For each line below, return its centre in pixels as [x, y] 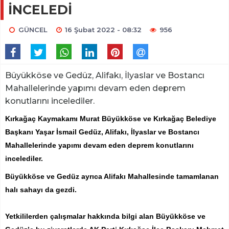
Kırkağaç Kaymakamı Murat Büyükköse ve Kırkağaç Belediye [111, 119]
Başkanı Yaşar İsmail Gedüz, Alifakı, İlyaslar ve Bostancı [102, 132]
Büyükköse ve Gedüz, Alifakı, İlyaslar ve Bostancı [105, 76]
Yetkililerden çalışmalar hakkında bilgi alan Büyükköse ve [105, 216]
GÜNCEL [33, 30]
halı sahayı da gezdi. [41, 190]
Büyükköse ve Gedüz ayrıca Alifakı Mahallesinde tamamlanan [112, 177]
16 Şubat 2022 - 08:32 [104, 30]
